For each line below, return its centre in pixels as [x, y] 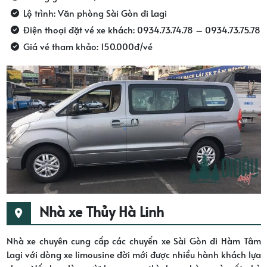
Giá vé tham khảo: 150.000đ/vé [88, 46]
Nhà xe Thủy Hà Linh [101, 211]
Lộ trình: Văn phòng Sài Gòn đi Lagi [95, 13]
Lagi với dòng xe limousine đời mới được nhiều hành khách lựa [133, 254]
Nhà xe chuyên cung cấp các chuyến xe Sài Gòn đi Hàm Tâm [133, 240]
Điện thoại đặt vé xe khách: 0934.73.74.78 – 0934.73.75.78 [142, 29]
